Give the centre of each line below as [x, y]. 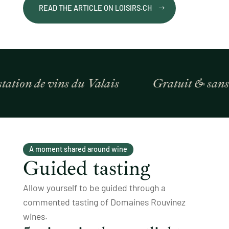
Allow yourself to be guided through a [94, 188]
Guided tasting [86, 168]
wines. [35, 216]
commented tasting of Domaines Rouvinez [104, 202]
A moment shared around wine [78, 149]
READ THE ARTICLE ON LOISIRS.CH [96, 8]
